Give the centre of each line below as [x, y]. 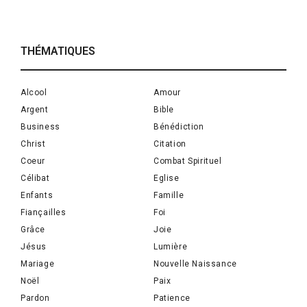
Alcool [34, 93]
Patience [172, 298]
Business [40, 127]
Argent [35, 110]
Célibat [35, 179]
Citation [170, 144]
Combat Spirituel [188, 161]
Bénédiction [179, 127]
